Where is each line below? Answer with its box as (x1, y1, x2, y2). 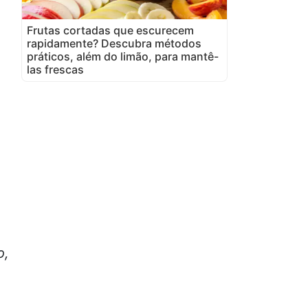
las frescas (27, 62, 84, 76)
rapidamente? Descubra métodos (27, 36, 201, 50)
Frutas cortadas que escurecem (27, 23, 194, 37)
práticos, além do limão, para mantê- (27, 49, 219, 63)
